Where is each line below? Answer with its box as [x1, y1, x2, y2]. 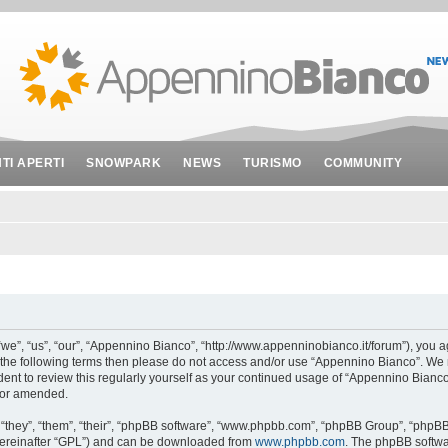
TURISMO [243, 156, 302, 170]
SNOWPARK [86, 156, 161, 170]
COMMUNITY [323, 156, 402, 170]
